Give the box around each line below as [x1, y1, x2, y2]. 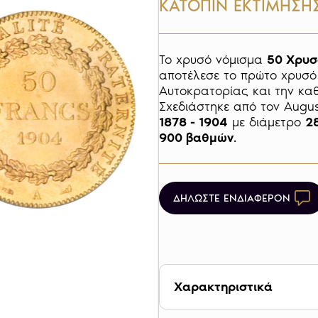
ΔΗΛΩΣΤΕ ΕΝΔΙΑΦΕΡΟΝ [173, 192, 290, 204]
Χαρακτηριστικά [174, 279, 273, 295]
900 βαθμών [159, 130, 234, 146]
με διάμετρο [228, 114, 305, 130]
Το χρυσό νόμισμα [159, 52, 267, 67]
